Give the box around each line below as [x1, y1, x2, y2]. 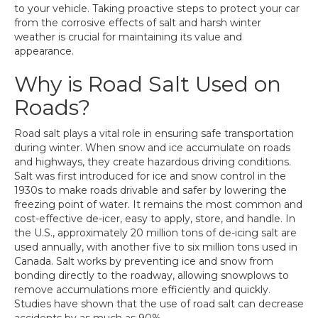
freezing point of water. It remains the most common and [14, 198, 302, 211]
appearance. [14, 45, 74, 57]
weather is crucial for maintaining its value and [14, 31, 242, 43]
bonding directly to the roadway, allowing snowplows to [14, 269, 289, 282]
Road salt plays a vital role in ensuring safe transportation [14, 127, 294, 140]
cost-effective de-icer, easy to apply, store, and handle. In [14, 212, 295, 225]
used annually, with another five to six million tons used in [14, 241, 297, 253]
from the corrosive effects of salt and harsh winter [14, 16, 261, 29]
